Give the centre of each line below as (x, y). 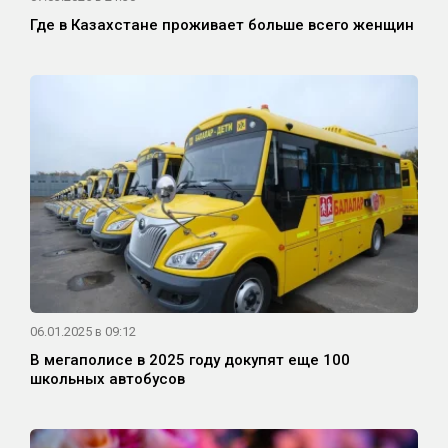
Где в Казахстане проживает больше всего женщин (222, 25)
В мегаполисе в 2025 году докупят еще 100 (190, 360)
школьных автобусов (107, 379)
